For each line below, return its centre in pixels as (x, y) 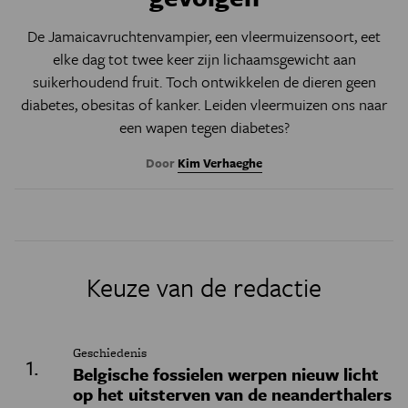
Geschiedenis (110, 352)
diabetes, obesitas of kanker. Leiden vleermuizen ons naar (204, 104)
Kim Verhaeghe (220, 163)
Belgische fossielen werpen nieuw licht (226, 374)
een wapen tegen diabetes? (204, 127)
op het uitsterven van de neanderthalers (232, 394)
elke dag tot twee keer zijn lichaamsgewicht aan (204, 59)
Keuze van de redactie (204, 287)
